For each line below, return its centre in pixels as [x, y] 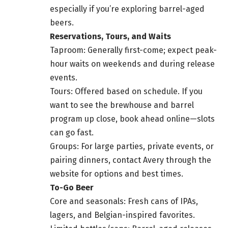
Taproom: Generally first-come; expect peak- [133, 50]
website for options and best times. [117, 174]
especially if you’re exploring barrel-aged [127, 9]
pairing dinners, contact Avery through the [131, 160]
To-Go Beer [72, 188]
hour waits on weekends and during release [132, 64]
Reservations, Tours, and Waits [110, 37]
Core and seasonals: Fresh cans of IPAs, [124, 202]
